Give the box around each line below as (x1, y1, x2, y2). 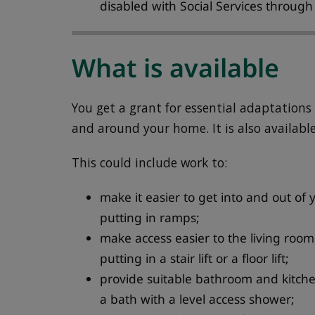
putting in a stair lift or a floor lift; (100, 250, 290, 266)
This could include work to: (72, 154, 228, 171)
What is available (72, 51, 280, 86)
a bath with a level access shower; (100, 290, 295, 307)
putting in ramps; (100, 209, 200, 226)
